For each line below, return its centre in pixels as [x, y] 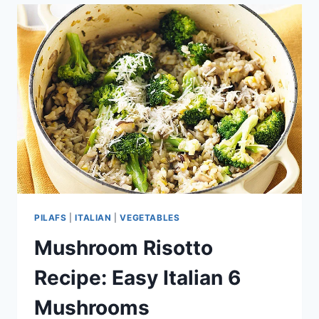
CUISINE [116, 20]
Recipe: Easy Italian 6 [137, 278]
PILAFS [51, 218]
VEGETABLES [150, 218]
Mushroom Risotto [124, 248]
